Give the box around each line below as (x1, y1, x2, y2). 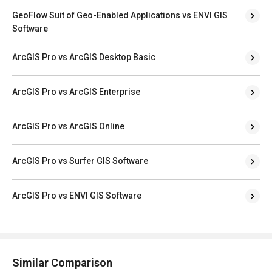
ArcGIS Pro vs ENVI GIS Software (12, 190, 141, 200)
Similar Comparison (12, 256, 112, 269)
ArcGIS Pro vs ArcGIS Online (12, 121, 124, 131)
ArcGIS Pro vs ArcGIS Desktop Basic (12, 52, 155, 62)
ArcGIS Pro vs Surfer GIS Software (12, 155, 148, 166)
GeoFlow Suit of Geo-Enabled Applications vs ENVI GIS (12, 10, 228, 20)
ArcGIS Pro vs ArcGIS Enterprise (12, 86, 140, 97)
